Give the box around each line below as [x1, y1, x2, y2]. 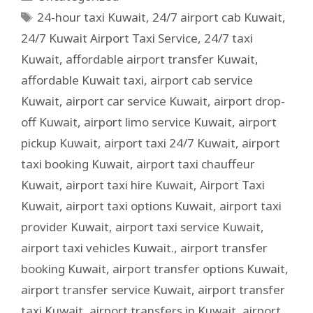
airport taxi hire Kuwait [66, 176, 194, 193]
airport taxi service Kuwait [115, 218, 261, 235]
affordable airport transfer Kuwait [66, 50, 255, 67]
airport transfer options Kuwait [112, 260, 285, 277]
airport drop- [214, 92, 285, 109]
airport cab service [150, 71, 253, 88]
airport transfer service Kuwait [21, 281, 191, 298]
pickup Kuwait [21, 134, 98, 151]
